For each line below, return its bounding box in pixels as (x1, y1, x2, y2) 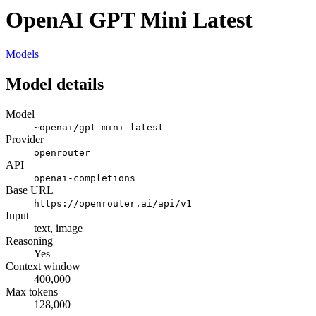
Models (6, 48, 39, 61)
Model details (6, 75, 104, 94)
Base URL (6, 184, 54, 197)
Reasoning (6, 235, 53, 248)
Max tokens (6, 286, 58, 298)
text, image (34, 222, 83, 235)
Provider (6, 133, 44, 146)
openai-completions (34, 173, 135, 184)
